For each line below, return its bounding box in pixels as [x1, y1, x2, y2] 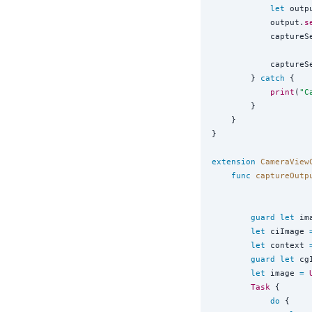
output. [212, 17, 304, 28]
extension [212, 157, 256, 167]
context [265, 240, 309, 251]
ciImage [265, 226, 309, 237]
